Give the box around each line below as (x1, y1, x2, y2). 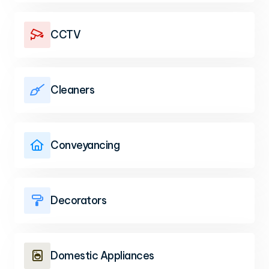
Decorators (50, 193, 106, 207)
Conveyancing (50, 138, 119, 152)
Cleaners (50, 83, 94, 97)
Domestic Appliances (50, 249, 154, 262)
